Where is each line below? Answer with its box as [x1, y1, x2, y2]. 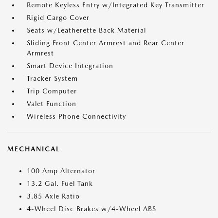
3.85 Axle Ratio [27, 192, 80, 200]
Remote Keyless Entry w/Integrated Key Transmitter [27, 1, 204, 9]
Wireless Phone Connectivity [27, 112, 126, 120]
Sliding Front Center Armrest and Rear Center [27, 39, 184, 47]
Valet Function [27, 100, 76, 108]
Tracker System [27, 74, 78, 82]
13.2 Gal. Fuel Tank [27, 180, 93, 187]
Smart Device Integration [27, 62, 113, 70]
